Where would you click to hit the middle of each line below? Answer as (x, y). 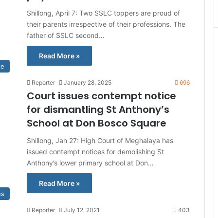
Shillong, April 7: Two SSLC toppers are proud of (103, 13)
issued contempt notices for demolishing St (95, 152)
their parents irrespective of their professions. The (106, 24)
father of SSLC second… (66, 35)
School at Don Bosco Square (97, 123)
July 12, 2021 (82, 210)
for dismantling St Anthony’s (98, 109)
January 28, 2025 (88, 82)
